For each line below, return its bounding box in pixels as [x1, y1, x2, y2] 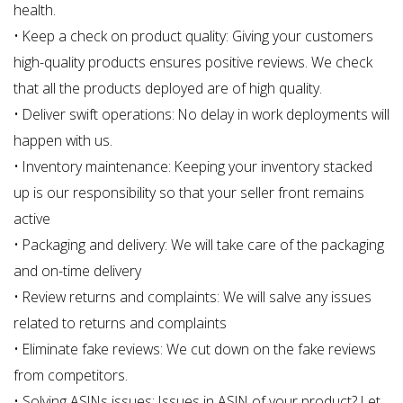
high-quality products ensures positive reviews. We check [13, 52, 372, 72]
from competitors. [13, 365, 128, 385]
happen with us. [13, 130, 112, 150]
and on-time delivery [13, 261, 141, 281]
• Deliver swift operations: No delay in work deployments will [13, 104, 390, 124]
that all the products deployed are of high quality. [13, 78, 322, 98]
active [13, 209, 50, 228]
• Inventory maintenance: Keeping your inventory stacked [13, 157, 372, 176]
